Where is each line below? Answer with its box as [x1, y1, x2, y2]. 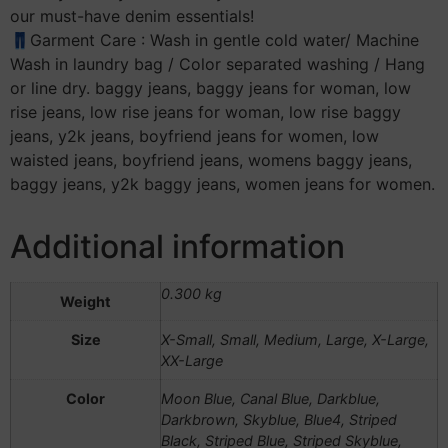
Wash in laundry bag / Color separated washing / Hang [10, 54, 425, 75]
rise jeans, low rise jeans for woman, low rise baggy [10, 102, 401, 123]
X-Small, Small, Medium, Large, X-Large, [161, 331, 429, 349]
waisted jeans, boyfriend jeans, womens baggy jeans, [10, 150, 412, 171]
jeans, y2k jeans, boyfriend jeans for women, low [10, 126, 379, 147]
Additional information [10, 227, 345, 267]
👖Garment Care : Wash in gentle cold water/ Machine [10, 30, 419, 51]
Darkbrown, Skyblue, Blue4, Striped [161, 411, 397, 429]
